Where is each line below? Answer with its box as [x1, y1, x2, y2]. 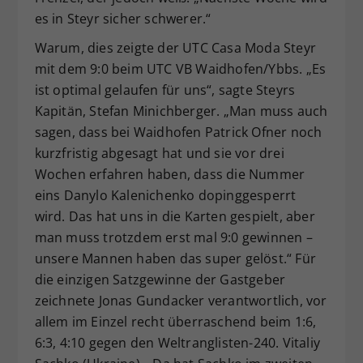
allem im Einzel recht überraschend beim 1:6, [34, 313, 317, 331]
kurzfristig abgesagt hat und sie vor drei [34, 144, 284, 163]
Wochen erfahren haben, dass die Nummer [34, 165, 305, 184]
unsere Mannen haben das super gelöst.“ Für [34, 250, 316, 268]
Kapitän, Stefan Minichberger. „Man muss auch [34, 102, 328, 121]
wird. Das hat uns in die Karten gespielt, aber [34, 207, 315, 226]
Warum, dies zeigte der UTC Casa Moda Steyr [34, 39, 316, 58]
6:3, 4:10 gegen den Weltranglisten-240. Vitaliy [34, 334, 320, 352]
